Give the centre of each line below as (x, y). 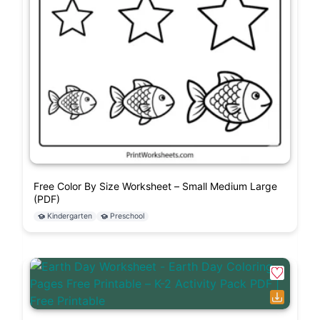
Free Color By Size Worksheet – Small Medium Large (155, 186)
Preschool (127, 216)
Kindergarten (70, 216)
